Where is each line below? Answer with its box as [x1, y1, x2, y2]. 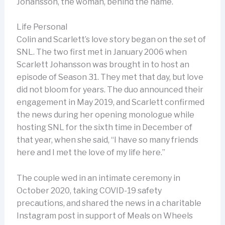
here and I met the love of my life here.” [16, 148, 165, 158]
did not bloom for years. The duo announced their [16, 85, 203, 95]
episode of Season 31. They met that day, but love [16, 72, 203, 82]
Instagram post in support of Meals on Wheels [16, 211, 193, 221]
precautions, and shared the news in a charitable [16, 198, 201, 208]
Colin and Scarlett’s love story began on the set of [16, 35, 206, 45]
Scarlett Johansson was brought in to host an [16, 60, 189, 70]
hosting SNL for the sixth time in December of [16, 123, 192, 133]
